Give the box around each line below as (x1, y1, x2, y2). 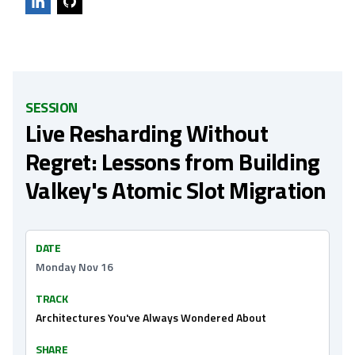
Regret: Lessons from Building (25, 143, 320, 180)
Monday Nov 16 (36, 258, 113, 275)
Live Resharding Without (25, 115, 268, 151)
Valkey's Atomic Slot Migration (25, 172, 326, 208)
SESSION (25, 97, 78, 118)
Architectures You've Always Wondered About (36, 309, 266, 326)
